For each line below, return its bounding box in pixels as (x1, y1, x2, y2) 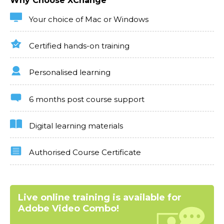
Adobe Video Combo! (18, 202, 119, 214)
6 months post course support (27, 94, 144, 104)
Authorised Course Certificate (27, 147, 141, 157)
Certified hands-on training (27, 41, 129, 51)
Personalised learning (27, 67, 110, 77)
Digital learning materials (27, 121, 123, 131)
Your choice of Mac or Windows (27, 14, 148, 24)
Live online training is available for (18, 191, 181, 203)
